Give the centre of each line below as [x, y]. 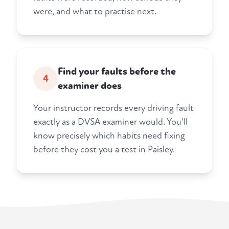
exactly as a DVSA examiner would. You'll [110, 122]
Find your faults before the [117, 72]
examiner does [90, 86]
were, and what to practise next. [95, 12]
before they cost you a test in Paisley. [104, 150]
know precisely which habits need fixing [109, 136]
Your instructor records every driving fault [113, 108]
